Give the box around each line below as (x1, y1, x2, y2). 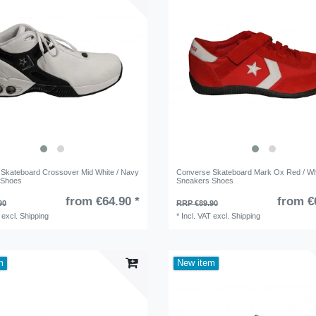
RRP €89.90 (176, 199, 219, 208)
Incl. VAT (181, 212, 212, 221)
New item (177, 258, 216, 269)
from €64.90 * (65, 195, 140, 209)
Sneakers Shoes (176, 176, 234, 186)
